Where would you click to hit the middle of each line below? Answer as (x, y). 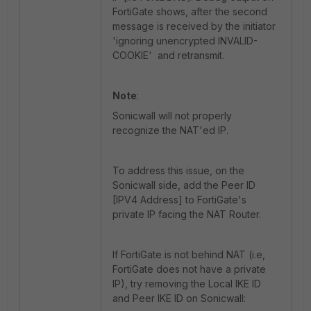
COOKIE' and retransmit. (168, 55)
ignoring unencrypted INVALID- (187, 41)
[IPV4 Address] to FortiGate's (179, 200)
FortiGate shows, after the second (190, 11)
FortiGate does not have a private (189, 269)
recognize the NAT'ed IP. (170, 130)
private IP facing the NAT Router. (188, 214)
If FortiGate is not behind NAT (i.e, (189, 254)
